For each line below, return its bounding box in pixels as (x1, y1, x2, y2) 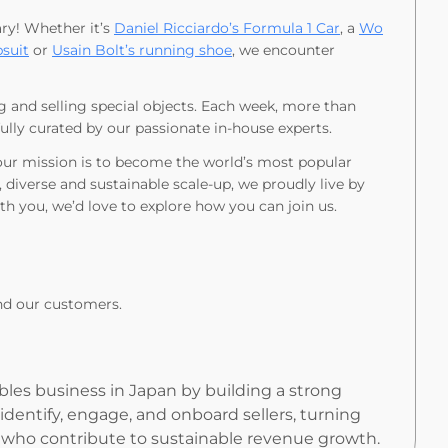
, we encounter (232, 41, 335, 59)
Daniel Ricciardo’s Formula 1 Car (114, 19, 340, 37)
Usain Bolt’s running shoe (52, 41, 232, 59)
